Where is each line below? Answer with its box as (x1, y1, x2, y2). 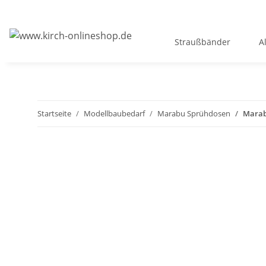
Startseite (37, 108, 71, 119)
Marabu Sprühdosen (157, 108, 230, 119)
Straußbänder (175, 36, 230, 48)
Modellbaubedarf (84, 108, 145, 119)
